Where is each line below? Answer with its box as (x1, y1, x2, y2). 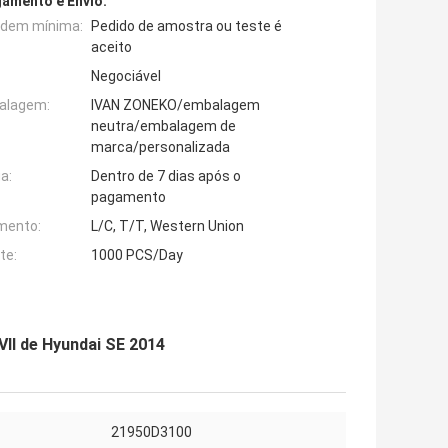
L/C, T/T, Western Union (91, 218, 244, 235)
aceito (91, 39, 132, 56)
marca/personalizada (91, 139, 230, 156)
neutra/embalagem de (91, 118, 236, 135)
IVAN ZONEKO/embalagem (91, 97, 260, 114)
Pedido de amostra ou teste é (91, 18, 282, 35)
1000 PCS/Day (91, 247, 183, 264)
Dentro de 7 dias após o (91, 168, 241, 185)
